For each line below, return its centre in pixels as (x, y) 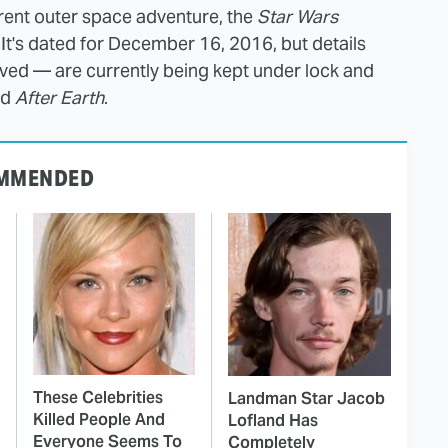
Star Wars (297, 16)
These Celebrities (98, 397)
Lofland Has (273, 420)
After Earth (59, 97)
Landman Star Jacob (306, 398)
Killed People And (99, 419)
